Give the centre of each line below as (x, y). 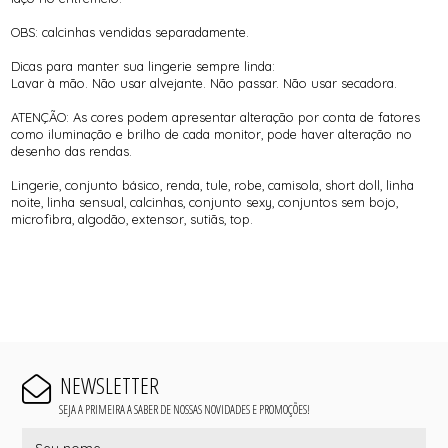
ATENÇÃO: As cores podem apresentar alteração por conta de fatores (216, 116)
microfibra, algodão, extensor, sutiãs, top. (132, 218)
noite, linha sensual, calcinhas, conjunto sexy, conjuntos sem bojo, (205, 201)
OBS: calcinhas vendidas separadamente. (130, 31)
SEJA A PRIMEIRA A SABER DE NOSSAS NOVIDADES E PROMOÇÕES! (184, 409)
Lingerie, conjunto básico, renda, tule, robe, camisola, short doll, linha (213, 184)
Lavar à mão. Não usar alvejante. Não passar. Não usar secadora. (204, 82)
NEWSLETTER (109, 386)
